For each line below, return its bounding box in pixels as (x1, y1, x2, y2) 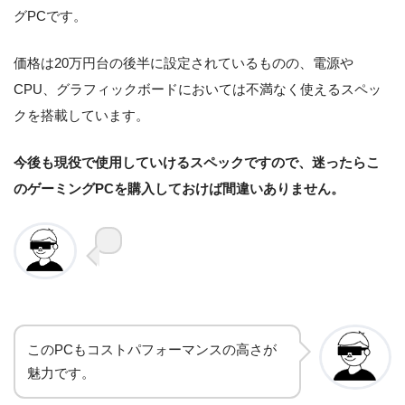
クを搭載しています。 (14, 107, 149, 123)
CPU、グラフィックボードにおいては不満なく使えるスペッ (14, 80, 381, 97)
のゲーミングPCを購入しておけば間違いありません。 (14, 180, 344, 196)
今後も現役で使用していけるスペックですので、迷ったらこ (14, 154, 380, 170)
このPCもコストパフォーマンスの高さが (27, 342, 277, 357)
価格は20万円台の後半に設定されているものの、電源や (14, 54, 353, 71)
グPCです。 (14, 7, 87, 24)
